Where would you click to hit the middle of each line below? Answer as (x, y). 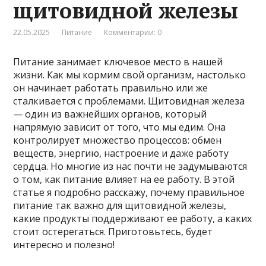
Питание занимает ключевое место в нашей (118, 61)
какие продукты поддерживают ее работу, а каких (133, 218)
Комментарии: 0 (133, 32)
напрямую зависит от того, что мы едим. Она (120, 127)
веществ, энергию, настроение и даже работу (121, 153)
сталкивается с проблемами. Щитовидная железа (129, 101)
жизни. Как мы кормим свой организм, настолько (130, 75)
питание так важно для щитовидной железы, (120, 205)
